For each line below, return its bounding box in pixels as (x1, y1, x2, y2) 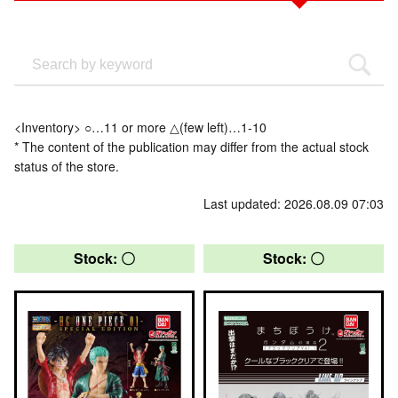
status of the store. (14, 157, 119, 175)
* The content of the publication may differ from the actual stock (14, 138, 369, 155)
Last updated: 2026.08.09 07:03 (203, 195, 384, 212)
